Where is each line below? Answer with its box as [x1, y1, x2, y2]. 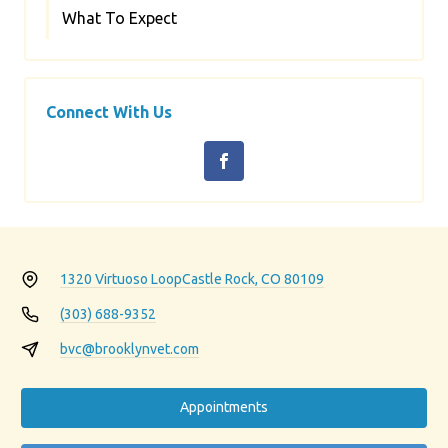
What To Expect [62, 8, 177, 27]
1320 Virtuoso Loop [59, 270, 182, 287]
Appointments [180, 399, 268, 416]
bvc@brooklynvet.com [59, 340, 199, 357]
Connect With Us [46, 102, 172, 121]
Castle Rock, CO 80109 [181, 270, 324, 287]
